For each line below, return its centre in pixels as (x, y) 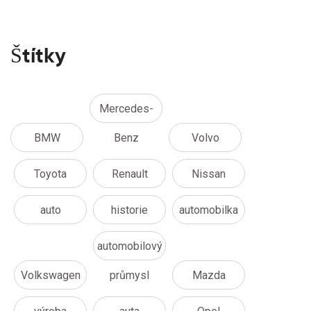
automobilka (209, 210)
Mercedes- (126, 109)
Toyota (50, 174)
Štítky (38, 56)
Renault (129, 174)
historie (129, 210)
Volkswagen (50, 276)
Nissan (209, 174)
